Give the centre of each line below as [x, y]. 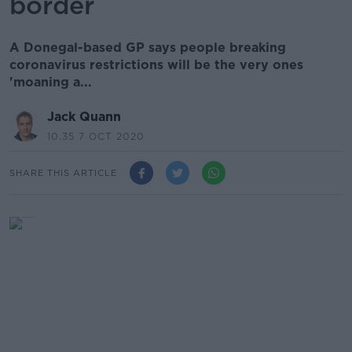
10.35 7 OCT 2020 [96, 136]
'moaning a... [51, 82]
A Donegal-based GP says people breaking [148, 48]
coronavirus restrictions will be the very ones [156, 65]
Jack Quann [84, 117]
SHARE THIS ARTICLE [63, 172]
